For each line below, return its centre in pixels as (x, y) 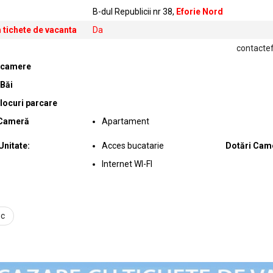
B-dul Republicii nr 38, (134, 12)
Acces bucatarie (133, 146)
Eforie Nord (199, 12)
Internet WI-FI (127, 164)
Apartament (125, 122)
